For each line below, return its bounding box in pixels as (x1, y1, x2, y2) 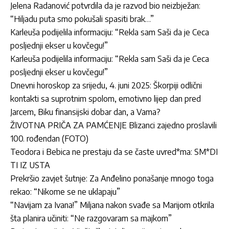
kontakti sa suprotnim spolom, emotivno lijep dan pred (10, 93, 201, 104)
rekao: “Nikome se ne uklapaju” (10, 186, 120, 197)
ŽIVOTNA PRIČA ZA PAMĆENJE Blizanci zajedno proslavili (10, 120, 217, 130)
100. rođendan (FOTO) (10, 133, 88, 144)
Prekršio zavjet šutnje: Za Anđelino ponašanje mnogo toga (10, 173, 214, 184)
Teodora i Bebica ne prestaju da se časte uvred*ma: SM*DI (10, 146, 218, 157)
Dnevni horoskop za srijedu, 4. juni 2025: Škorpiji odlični (10, 80, 202, 90)
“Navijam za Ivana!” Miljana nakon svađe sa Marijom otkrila (10, 199, 214, 210)
